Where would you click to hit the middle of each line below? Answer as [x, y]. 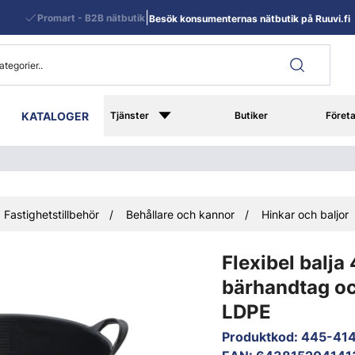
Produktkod [258, 337]
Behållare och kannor [180, 214]
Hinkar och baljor [305, 214]
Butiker [251, 115]
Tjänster [130, 115]
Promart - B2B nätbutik [91, 17]
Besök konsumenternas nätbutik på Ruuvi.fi [250, 19]
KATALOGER [55, 116]
